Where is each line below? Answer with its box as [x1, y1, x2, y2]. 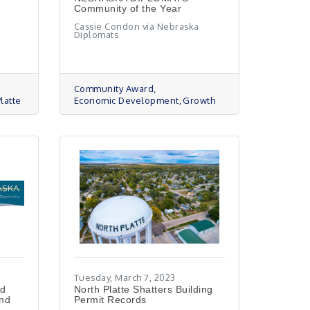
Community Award [73, 83, 154, 94]
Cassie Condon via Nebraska [73, 21, 199, 32]
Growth [183, 95, 216, 106]
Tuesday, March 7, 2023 [73, 272, 176, 283]
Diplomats [73, 29, 119, 40]
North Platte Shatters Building [73, 284, 213, 295]
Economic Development [73, 95, 179, 106]
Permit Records [73, 294, 147, 305]
